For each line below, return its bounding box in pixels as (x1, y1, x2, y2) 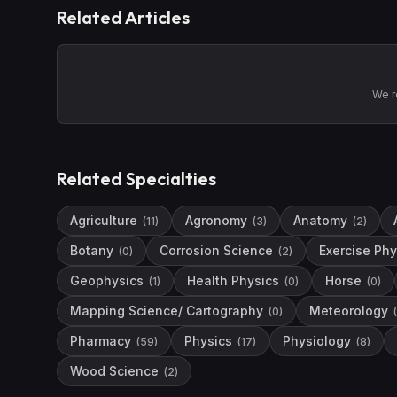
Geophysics (70, 273, 144, 288)
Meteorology (309, 303, 388, 318)
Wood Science (70, 363, 159, 378)
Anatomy (293, 213, 347, 228)
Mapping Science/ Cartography (70, 303, 263, 318)
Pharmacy (70, 333, 131, 348)
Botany (70, 243, 113, 258)
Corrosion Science (160, 243, 273, 258)
